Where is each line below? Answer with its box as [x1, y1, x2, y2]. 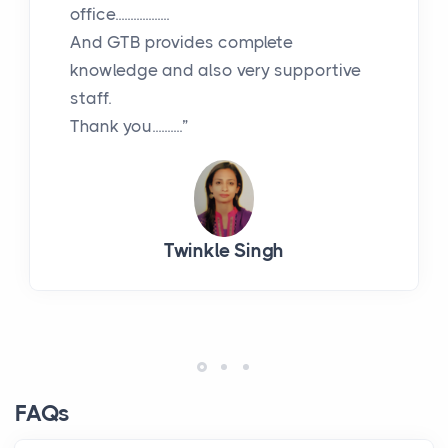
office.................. [70, 4, 169, 25]
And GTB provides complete [70, 32, 293, 53]
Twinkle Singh [163, 240, 285, 263]
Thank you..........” [70, 116, 188, 137]
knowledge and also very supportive [70, 60, 361, 81]
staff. [70, 88, 111, 109]
